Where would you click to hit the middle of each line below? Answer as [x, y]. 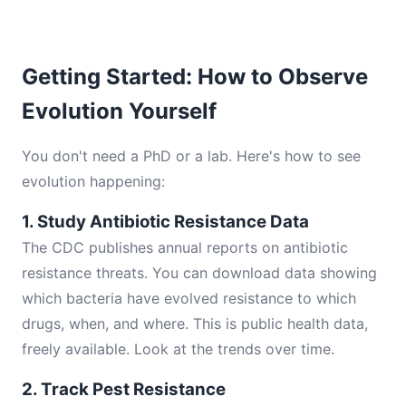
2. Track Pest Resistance [124, 389]
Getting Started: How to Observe [195, 77]
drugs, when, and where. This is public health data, [195, 324]
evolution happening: [93, 181]
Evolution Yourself [119, 111]
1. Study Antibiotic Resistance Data [165, 222]
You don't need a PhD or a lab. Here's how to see [191, 156]
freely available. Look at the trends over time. [178, 349]
